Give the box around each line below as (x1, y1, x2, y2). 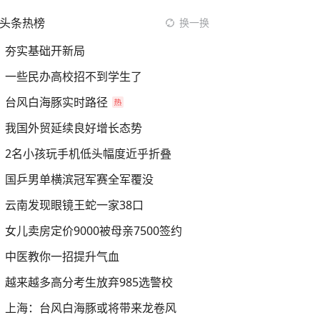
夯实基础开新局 (5, 43, 85, 59)
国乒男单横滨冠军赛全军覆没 (5, 171, 154, 187)
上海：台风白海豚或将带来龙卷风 (5, 300, 176, 316)
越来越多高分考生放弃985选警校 (5, 274, 173, 290)
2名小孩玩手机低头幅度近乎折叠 (5, 146, 171, 161)
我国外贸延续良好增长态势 (5, 120, 142, 136)
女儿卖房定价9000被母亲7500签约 (5, 223, 182, 239)
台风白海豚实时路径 (5, 94, 108, 110)
